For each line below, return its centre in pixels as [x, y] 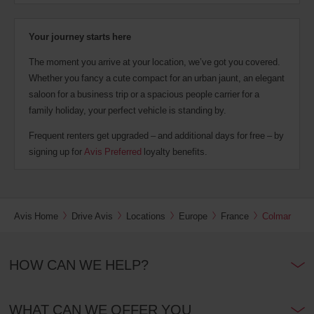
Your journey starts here [80, 37]
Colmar [277, 216]
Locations [146, 216]
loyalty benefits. [175, 152]
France [235, 216]
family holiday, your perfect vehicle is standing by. [128, 110]
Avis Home [36, 216]
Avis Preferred [113, 152]
